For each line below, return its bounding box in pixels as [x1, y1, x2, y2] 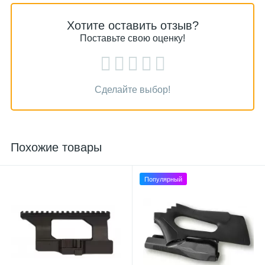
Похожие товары [11, 141, 102, 154]
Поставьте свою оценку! [80, 33, 185, 43]
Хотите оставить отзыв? [66, 19, 199, 32]
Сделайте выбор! [95, 85, 170, 95]
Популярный [144, 176, 182, 183]
